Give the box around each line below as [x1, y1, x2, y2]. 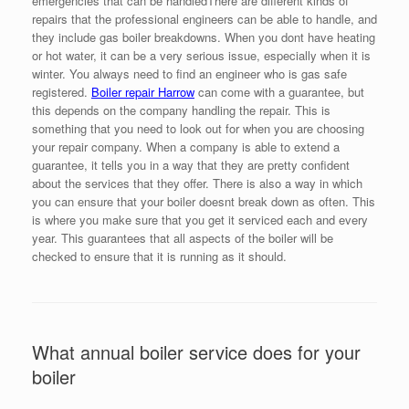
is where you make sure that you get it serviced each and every [32, 211, 368, 229]
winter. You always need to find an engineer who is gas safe [32, 65, 347, 83]
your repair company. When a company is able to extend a [32, 138, 340, 156]
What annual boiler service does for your [32, 339, 361, 366]
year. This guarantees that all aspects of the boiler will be [32, 229, 333, 247]
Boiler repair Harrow [91, 83, 194, 101]
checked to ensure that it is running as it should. [32, 247, 287, 266]
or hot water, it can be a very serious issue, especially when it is [32, 47, 371, 65]
